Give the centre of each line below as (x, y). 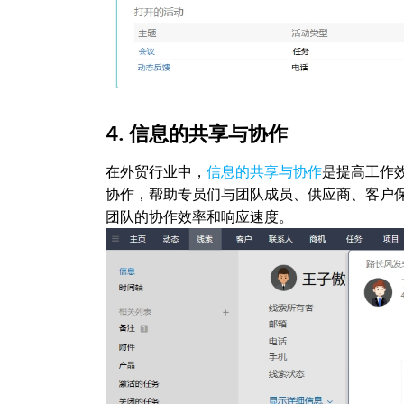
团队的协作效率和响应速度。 (200, 216)
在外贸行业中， (156, 171)
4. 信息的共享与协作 (197, 133)
